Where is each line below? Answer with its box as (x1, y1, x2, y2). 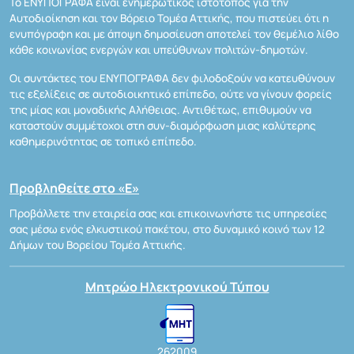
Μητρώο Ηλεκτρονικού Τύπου (85, 278, 269, 296)
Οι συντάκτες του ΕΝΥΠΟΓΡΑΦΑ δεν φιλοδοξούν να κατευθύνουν (9, 71, 335, 86)
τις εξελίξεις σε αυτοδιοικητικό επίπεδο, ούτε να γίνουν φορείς (9, 87, 332, 102)
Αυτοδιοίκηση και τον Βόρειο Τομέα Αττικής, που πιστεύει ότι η (9, 11, 329, 26)
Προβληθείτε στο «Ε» (9, 179, 139, 198)
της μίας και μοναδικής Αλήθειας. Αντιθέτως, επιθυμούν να (9, 103, 311, 118)
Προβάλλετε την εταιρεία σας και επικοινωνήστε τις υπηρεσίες (9, 206, 327, 221)
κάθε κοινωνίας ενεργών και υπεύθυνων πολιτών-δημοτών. (9, 43, 308, 58)
